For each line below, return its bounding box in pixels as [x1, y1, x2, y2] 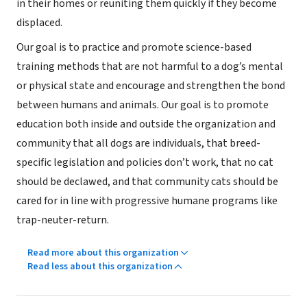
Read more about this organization [27, 246, 179, 260]
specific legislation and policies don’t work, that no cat [16, 155, 273, 170]
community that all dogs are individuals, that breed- [16, 136, 260, 151]
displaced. [16, 15, 62, 30]
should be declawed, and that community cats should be [16, 174, 278, 189]
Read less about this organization [27, 260, 173, 273]
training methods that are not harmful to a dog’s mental [16, 59, 283, 74]
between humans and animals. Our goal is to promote [16, 97, 269, 112]
